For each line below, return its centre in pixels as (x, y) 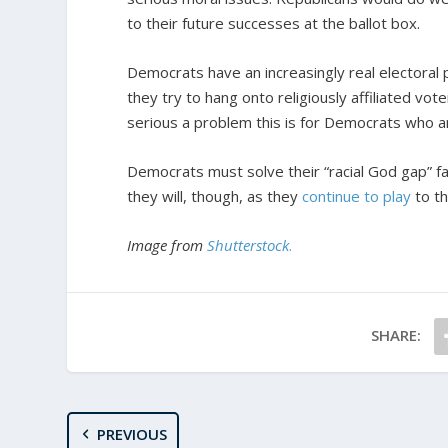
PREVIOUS (131, 434)
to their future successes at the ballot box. (274, 23)
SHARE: (396, 335)
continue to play (357, 196)
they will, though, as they (215, 196)
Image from (167, 245)
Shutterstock (248, 245)
